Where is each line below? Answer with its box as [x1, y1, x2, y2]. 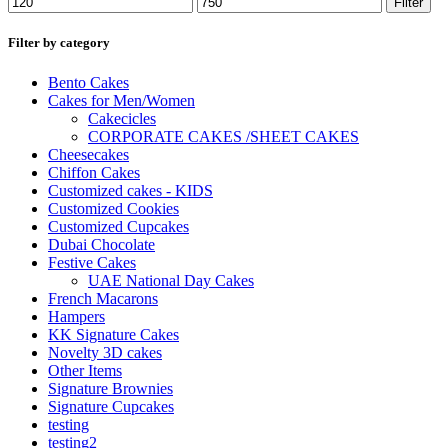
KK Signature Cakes [48, 325, 179, 343]
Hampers [48, 307, 105, 325]
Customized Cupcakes [48, 217, 189, 235]
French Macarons [48, 289, 158, 307]
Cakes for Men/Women [48, 91, 195, 109]
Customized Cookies [48, 199, 179, 217]
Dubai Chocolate [48, 235, 155, 253]
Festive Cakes [48, 253, 136, 271]
